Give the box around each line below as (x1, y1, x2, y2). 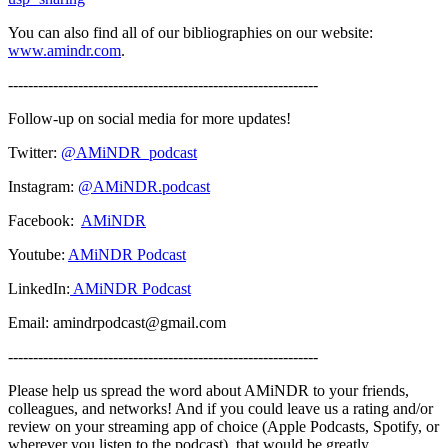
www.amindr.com (8, 41, 121, 59)
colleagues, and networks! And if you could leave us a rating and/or (8, 399, 433, 417)
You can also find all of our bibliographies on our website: (8, 23, 373, 41)
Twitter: (8, 143, 61, 161)
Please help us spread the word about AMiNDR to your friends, (8, 381, 409, 399)
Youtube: (8, 245, 68, 263)
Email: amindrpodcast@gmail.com (8, 313, 234, 331)
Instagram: (8, 177, 78, 195)
